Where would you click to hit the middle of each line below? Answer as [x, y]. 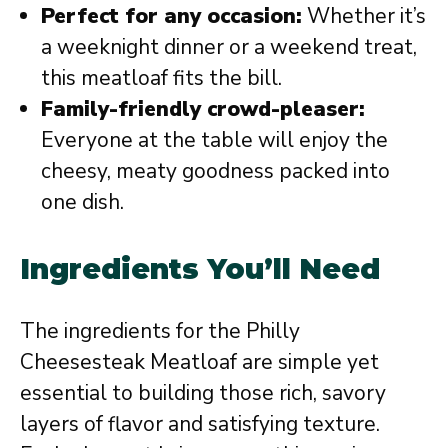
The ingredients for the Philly [160, 330]
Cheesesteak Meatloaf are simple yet [199, 361]
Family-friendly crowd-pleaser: [203, 109]
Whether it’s [364, 16]
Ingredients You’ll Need [200, 268]
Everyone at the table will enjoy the [214, 140]
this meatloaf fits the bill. [161, 78]
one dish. [82, 202]
